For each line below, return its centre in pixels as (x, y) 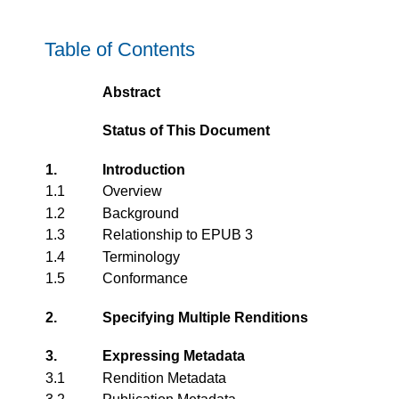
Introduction (144, 169)
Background (141, 213)
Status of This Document (186, 131)
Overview (132, 191)
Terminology (141, 256)
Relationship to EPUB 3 (178, 235)
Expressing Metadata (174, 356)
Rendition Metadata (164, 378)
